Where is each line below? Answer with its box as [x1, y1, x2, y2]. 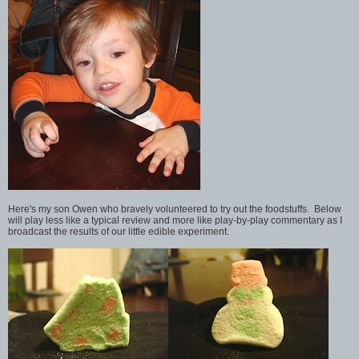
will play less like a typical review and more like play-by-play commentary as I [8, 214, 342, 226]
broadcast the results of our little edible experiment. [8, 225, 229, 237]
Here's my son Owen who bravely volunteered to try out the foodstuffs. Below [8, 203, 341, 215]
